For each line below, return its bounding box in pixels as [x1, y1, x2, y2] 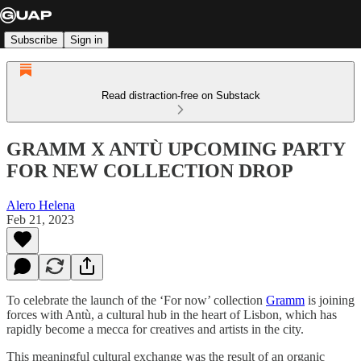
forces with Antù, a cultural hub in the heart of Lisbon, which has [6, 307, 337, 322]
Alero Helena [6, 197, 75, 212]
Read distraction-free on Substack [101, 89, 260, 102]
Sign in [70, 33, 102, 46]
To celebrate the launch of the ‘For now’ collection [6, 293, 266, 307]
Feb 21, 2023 [6, 212, 74, 226]
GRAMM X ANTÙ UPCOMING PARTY [6, 138, 345, 160]
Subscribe [10, 33, 57, 46]
